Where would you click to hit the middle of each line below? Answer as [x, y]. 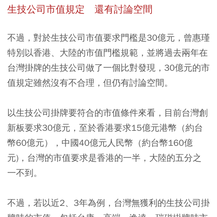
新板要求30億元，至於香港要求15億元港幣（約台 [105, 127]
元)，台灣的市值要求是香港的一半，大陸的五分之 [104, 157]
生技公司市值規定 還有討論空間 [80, 9]
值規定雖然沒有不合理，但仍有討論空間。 [90, 82]
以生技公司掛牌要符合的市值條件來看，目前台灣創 [108, 112]
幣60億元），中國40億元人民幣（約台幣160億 [100, 142]
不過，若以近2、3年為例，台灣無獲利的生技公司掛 [108, 202]
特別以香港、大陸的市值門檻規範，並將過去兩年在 [108, 52]
